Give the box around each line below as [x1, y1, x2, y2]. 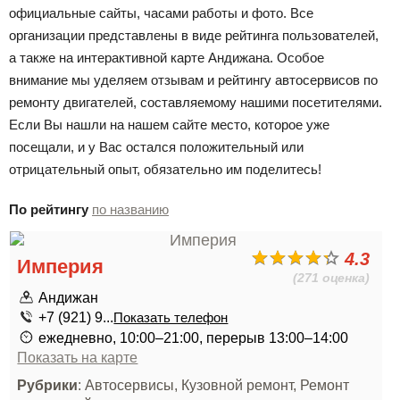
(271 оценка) [293, 271, 371, 285]
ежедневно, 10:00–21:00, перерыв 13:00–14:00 [38, 329, 349, 346]
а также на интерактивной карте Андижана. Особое [9, 50, 324, 65]
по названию [92, 202, 169, 217]
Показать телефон [113, 311, 229, 325]
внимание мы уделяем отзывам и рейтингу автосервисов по [9, 72, 378, 87]
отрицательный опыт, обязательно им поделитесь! [9, 162, 321, 177]
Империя [17, 255, 104, 278]
